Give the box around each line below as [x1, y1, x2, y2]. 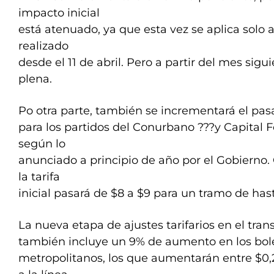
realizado [18, 39, 68, 53]
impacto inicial [18, 6, 100, 20]
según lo [18, 137, 65, 150]
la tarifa [18, 170, 60, 183]
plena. [18, 72, 58, 86]
